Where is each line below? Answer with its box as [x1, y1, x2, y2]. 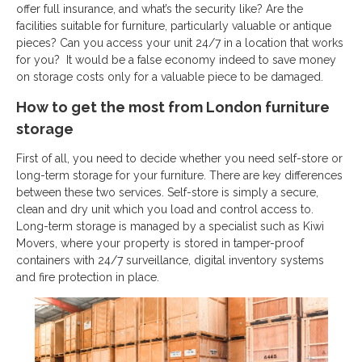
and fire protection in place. [16, 271, 159, 284]
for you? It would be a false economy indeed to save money [16, 53, 336, 66]
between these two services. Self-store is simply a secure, [16, 186, 318, 199]
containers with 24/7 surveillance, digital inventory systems [16, 254, 324, 267]
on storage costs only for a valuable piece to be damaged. [16, 70, 323, 83]
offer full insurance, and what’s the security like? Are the [16, 2, 303, 15]
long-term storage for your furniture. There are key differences [16, 169, 343, 182]
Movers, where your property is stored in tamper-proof [16, 237, 304, 250]
